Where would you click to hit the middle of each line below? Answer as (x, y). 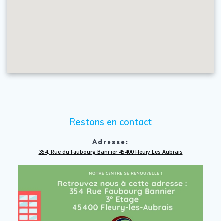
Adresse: (110, 142)
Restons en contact (110, 122)
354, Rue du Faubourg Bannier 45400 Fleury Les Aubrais (110, 152)
